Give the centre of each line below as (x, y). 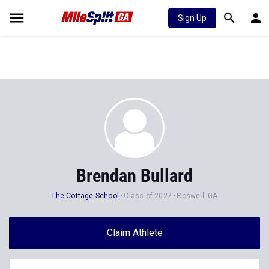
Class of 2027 (148, 196)
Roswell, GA (197, 196)
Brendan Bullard (134, 176)
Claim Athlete (134, 233)
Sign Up (192, 18)
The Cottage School (85, 196)
